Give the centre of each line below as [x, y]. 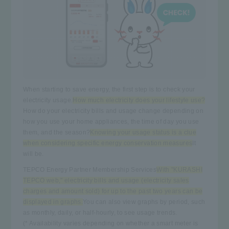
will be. [33, 154]
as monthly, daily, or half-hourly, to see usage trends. [100, 212]
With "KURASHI [179, 169]
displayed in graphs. [53, 202]
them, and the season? [56, 132]
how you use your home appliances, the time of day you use [111, 121]
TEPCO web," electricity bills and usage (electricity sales [106, 180]
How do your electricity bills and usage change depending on [113, 111]
